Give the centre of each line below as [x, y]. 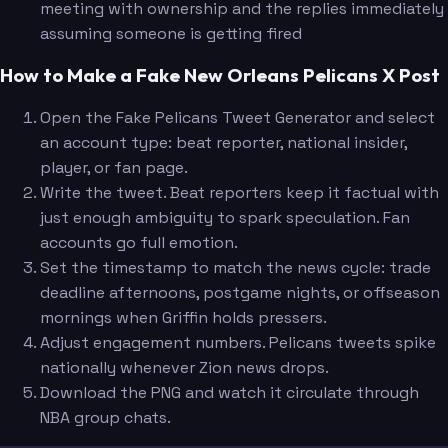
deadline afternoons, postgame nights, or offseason [240, 293]
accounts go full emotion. [139, 243]
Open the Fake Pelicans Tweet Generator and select [237, 118]
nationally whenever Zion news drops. [184, 368]
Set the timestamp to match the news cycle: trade [235, 268]
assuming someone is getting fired [171, 33]
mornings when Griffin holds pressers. [183, 318]
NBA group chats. [105, 418]
